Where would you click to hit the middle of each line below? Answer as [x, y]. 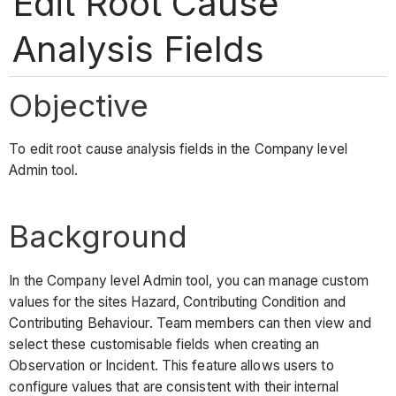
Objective [79, 105]
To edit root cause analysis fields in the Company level [178, 149]
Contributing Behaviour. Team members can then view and [190, 323]
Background [99, 236]
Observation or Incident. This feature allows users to [171, 365]
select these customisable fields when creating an [164, 344]
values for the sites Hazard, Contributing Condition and [177, 301]
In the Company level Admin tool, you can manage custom [189, 280]
